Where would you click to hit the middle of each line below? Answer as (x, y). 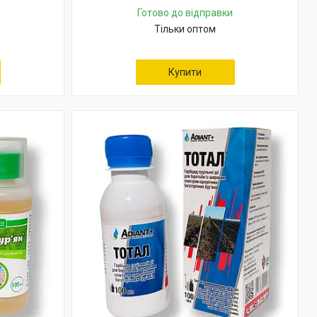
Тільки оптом (185, 29)
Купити (185, 72)
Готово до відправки (185, 13)
